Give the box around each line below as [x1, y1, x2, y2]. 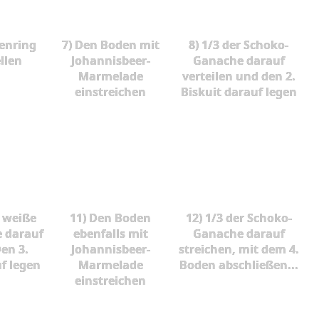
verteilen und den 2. [182, 68, 296, 85]
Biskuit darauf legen [180, 84, 297, 100]
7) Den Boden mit [61, 37, 159, 53]
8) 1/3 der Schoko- [189, 37, 289, 53]
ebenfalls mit [73, 225, 148, 241]
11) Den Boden [70, 209, 152, 226]
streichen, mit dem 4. [178, 241, 299, 257]
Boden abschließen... [179, 256, 298, 273]
